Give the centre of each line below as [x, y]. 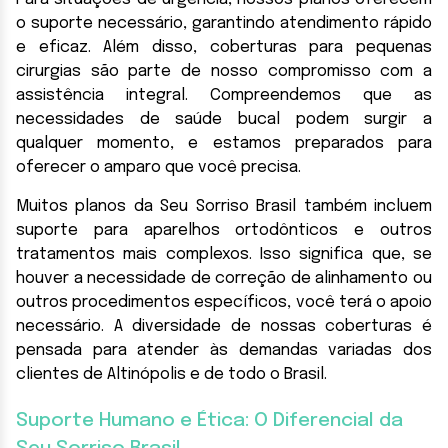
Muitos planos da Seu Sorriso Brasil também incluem [224, 206]
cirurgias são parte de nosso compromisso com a [224, 71]
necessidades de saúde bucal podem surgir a [224, 119]
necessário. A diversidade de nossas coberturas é [224, 326]
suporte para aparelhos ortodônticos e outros [224, 230]
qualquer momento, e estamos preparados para [224, 143]
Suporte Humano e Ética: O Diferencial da [209, 420]
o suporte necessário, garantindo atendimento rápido [224, 23]
